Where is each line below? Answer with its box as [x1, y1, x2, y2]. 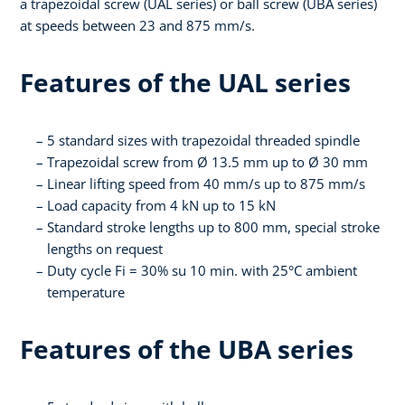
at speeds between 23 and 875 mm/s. [20, 16, 255, 35]
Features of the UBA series [20, 332, 360, 367]
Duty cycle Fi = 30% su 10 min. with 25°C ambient [47, 261, 357, 280]
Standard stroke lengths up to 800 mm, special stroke [47, 218, 380, 237]
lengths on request [47, 240, 163, 259]
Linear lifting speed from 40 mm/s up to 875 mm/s [47, 174, 365, 193]
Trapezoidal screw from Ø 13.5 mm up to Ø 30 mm [47, 153, 368, 172]
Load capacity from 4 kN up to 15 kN [47, 196, 276, 215]
